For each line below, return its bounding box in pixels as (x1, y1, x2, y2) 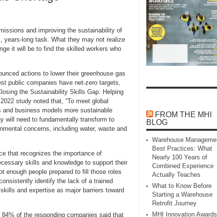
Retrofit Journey (152, 200, 197, 207)
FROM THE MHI (155, 110, 212, 119)
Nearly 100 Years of (152, 154, 207, 161)
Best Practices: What (152, 145, 212, 153)
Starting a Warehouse (152, 191, 213, 199)
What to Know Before (152, 182, 212, 190)
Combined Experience (152, 162, 214, 170)
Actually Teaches (152, 171, 201, 179)
